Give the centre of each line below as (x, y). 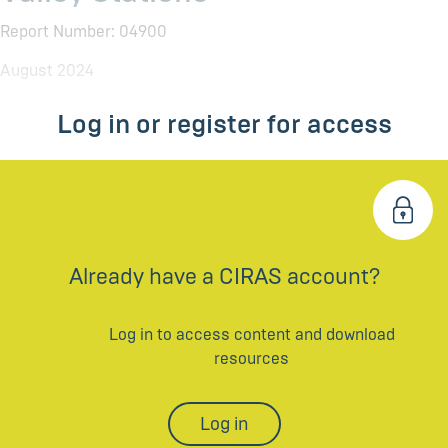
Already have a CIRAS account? (224, 277)
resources (251, 359)
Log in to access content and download (251, 335)
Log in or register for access (224, 124)
